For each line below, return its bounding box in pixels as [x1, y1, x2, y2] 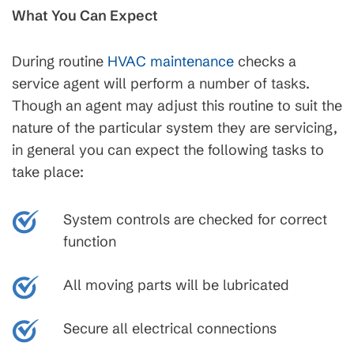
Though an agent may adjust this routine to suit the [12, 96, 342, 115]
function [63, 232, 116, 250]
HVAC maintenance [107, 52, 234, 70]
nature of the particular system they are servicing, [12, 119, 337, 137]
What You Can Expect [12, 6, 158, 24]
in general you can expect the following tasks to [12, 141, 324, 159]
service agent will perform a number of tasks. [12, 74, 310, 92]
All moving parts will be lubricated [63, 276, 289, 294]
